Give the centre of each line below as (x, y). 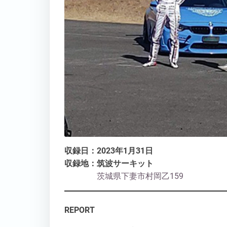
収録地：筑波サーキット (109, 164)
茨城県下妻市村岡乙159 (124, 176)
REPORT (79, 210)
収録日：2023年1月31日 (108, 151)
